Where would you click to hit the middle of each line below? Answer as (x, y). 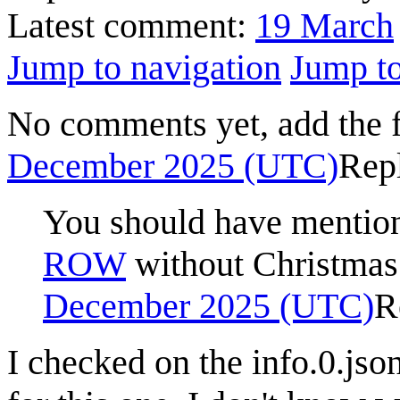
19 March (325, 25)
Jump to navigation (144, 67)
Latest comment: (131, 25)
